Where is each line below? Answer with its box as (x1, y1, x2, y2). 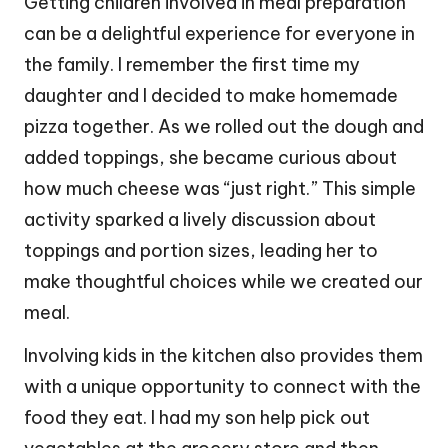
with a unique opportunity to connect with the (24, 375, 421, 399)
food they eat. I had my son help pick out (24, 406, 370, 430)
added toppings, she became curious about (24, 146, 397, 170)
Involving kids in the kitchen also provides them (24, 344, 423, 368)
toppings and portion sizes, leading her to (24, 239, 378, 263)
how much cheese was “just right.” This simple (24, 177, 416, 201)
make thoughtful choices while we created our (24, 270, 423, 294)
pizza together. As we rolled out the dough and (24, 115, 424, 139)
